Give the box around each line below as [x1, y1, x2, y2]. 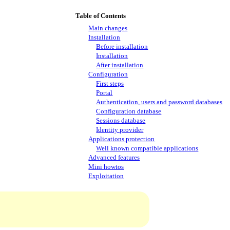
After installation [96, 61, 144, 69]
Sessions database [96, 117, 146, 125]
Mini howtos [88, 162, 124, 170]
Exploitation [88, 171, 124, 180]
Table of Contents [75, 12, 126, 20]
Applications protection [88, 135, 155, 143]
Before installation [96, 43, 148, 51]
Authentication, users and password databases [96, 98, 223, 106]
